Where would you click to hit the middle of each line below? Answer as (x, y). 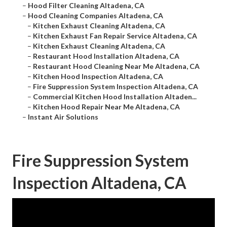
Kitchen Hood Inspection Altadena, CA (98, 77)
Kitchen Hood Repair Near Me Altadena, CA (106, 107)
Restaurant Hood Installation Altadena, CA (106, 56)
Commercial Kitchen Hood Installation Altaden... (115, 97)
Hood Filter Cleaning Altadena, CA (86, 6)
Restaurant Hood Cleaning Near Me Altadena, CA (116, 66)
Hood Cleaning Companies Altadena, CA (96, 16)
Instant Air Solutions (63, 117)
